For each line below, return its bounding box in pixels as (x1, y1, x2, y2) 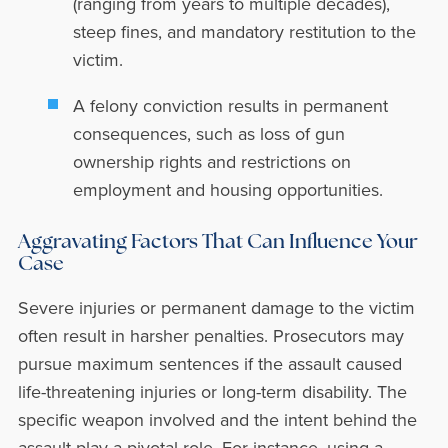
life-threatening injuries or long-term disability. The (17, 379, 407, 404)
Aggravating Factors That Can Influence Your (17, 233, 418, 253)
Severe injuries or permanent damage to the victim (17, 295, 415, 320)
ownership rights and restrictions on (72, 149, 351, 174)
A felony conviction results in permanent (72, 93, 388, 118)
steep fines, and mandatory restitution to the (72, 19, 416, 44)
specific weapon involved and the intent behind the (17, 407, 417, 432)
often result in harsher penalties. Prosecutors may (17, 323, 404, 348)
